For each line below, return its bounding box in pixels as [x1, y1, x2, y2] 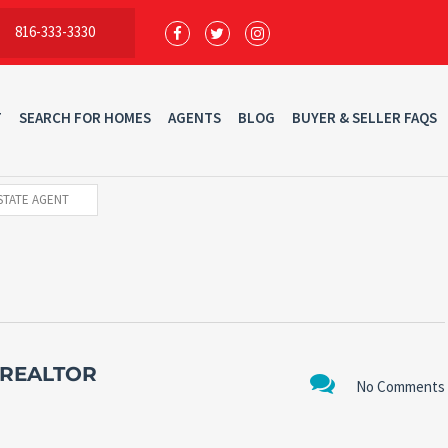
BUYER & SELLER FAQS [291, 108, 437, 128]
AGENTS [167, 108, 221, 128]
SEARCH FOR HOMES [18, 108, 151, 128]
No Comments [355, 376, 445, 396]
